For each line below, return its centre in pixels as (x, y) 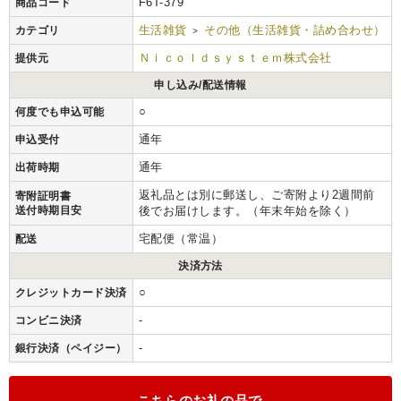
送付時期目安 (49, 211)
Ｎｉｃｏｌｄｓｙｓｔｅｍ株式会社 (235, 58)
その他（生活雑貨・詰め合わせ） (295, 30)
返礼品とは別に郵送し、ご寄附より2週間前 (257, 195)
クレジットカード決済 (71, 293)
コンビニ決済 (49, 321)
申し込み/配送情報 (200, 85)
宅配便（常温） (181, 239)
